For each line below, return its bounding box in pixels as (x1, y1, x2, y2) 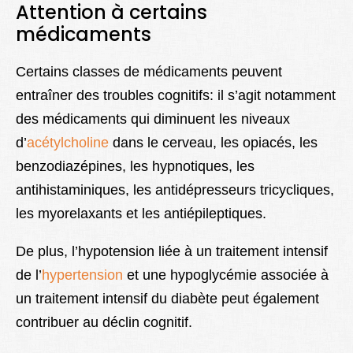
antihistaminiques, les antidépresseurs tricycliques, (16, 182, 334, 199)
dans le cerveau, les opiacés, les (109, 135, 318, 151)
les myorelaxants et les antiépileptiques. (16, 206, 266, 222)
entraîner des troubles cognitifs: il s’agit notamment (16, 87, 336, 104)
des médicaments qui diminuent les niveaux (16, 111, 290, 128)
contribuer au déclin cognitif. (16, 314, 192, 331)
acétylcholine (27, 135, 109, 151)
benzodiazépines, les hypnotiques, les (16, 158, 255, 175)
